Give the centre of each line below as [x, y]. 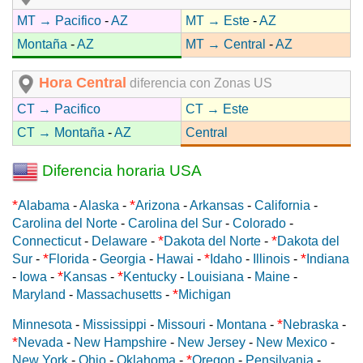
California [282, 206]
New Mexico [292, 343]
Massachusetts [119, 295]
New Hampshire [120, 343]
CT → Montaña [61, 133]
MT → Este [218, 21]
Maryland [39, 295]
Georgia [123, 259]
